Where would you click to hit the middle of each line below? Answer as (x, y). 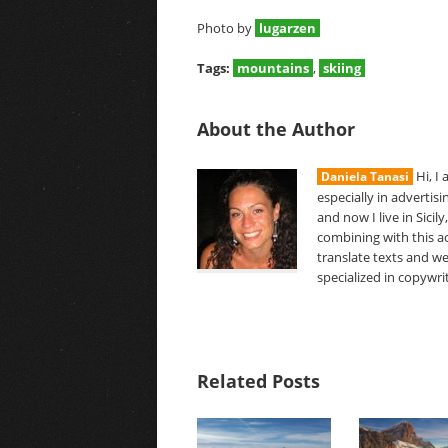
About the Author (276, 129)
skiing (342, 68)
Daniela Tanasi (365, 176)
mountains (273, 68)
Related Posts (258, 381)
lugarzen (287, 28)
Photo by (226, 28)
